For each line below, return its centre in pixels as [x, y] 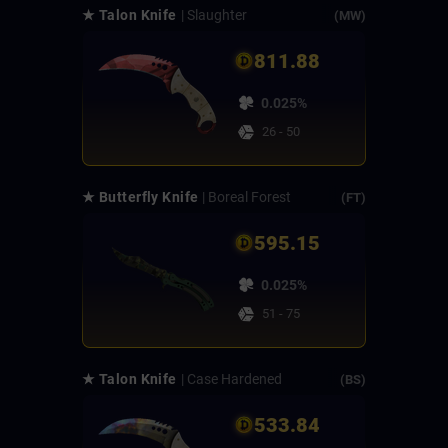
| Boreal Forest [247, 197]
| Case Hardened [231, 379]
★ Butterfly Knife [140, 197]
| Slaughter [213, 15]
